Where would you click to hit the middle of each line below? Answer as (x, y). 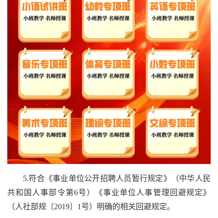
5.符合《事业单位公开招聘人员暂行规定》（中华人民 (117, 178)
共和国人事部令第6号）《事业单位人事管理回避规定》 (109, 192)
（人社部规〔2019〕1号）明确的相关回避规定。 (91, 206)
